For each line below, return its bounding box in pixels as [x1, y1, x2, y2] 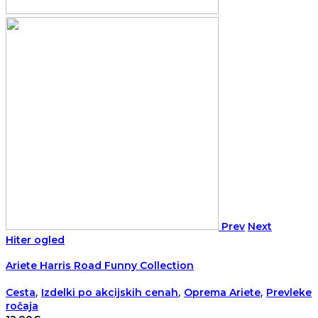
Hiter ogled [6, 233, 65, 246]
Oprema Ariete [184, 286, 261, 300]
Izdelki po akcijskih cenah [41, 286, 178, 300]
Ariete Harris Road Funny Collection [6, 259, 194, 273]
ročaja [6, 300, 38, 313]
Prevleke [266, 286, 312, 300]
